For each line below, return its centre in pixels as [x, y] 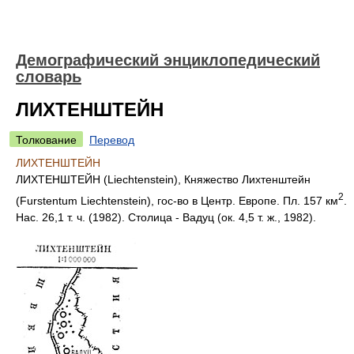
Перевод [112, 140]
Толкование [46, 140]
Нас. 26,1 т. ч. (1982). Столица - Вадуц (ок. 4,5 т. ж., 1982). [166, 217]
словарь [49, 77]
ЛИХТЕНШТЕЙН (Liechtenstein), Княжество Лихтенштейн [163, 179]
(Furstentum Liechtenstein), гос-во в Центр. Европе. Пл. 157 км [177, 200]
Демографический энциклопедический [168, 60]
